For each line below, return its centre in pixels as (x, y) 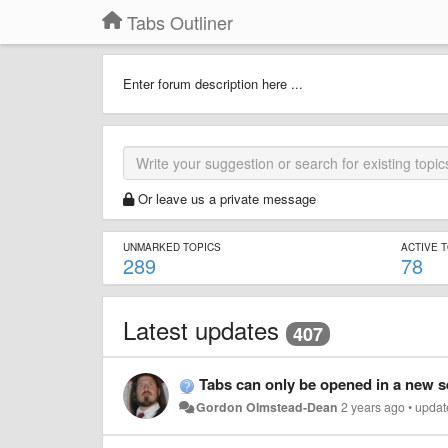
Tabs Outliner (180, 22)
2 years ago (373, 406)
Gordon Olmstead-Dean (267, 406)
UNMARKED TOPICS (172, 247)
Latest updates (201, 329)
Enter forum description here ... (213, 83)
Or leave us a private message (227, 198)
